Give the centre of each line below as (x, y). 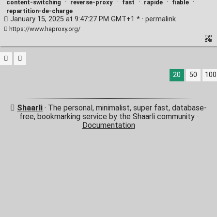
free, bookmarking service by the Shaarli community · (108, 117)
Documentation (108, 125)
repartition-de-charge (40, 11)
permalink (161, 19)
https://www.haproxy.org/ (44, 29)
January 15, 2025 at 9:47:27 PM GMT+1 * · (77, 19)
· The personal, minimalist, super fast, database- (125, 108)
